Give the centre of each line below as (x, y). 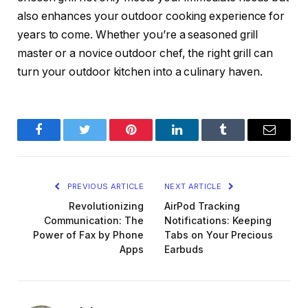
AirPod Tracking (202, 206)
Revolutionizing (106, 206)
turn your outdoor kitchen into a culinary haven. (140, 72)
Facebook (62, 140)
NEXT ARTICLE (194, 187)
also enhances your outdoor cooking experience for (151, 16)
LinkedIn (199, 140)
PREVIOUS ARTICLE (104, 187)
